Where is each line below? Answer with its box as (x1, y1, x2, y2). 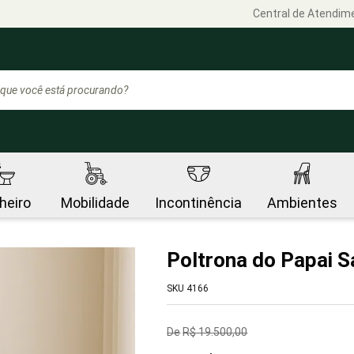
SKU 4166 (167, 283, 209, 294)
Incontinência (155, 194, 242, 211)
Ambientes (266, 194, 337, 211)
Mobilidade (61, 194, 130, 211)
